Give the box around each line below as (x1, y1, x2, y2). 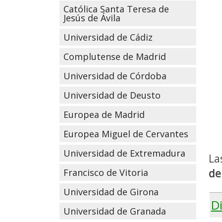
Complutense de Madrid (63, 51, 166, 62)
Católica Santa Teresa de (63, 3, 169, 15)
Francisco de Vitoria (63, 166, 148, 178)
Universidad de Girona (63, 186, 159, 198)
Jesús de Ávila (63, 12, 120, 24)
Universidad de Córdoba (63, 70, 166, 82)
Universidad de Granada (63, 205, 166, 217)
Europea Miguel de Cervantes (63, 128, 188, 140)
